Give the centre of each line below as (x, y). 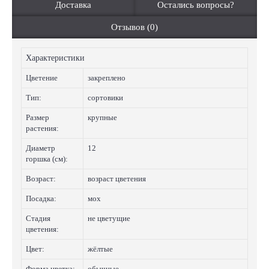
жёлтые (100, 249)
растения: (42, 128)
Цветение (42, 78)
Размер (38, 117)
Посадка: (41, 198)
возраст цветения (117, 179)
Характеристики (55, 58)
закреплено (107, 78)
